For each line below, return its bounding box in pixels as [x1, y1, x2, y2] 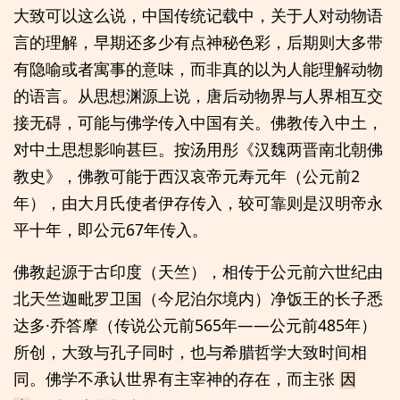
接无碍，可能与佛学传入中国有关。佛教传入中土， [13, 111, 383, 133]
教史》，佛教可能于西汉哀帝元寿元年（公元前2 [13, 164, 360, 187]
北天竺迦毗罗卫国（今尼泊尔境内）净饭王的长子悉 [13, 287, 383, 310]
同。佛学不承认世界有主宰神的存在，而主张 [13, 368, 339, 390]
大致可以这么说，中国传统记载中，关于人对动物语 [13, 4, 383, 26]
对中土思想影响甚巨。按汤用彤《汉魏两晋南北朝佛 [13, 137, 383, 160]
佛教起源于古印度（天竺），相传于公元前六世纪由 [13, 261, 383, 283]
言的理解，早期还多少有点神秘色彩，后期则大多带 [13, 30, 383, 53]
